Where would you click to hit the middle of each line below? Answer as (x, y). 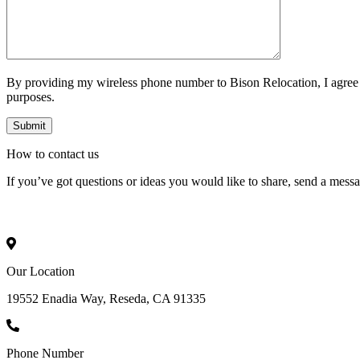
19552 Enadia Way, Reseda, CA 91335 (106, 298)
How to (27, 153)
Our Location (41, 271)
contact (66, 153)
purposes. (31, 96)
